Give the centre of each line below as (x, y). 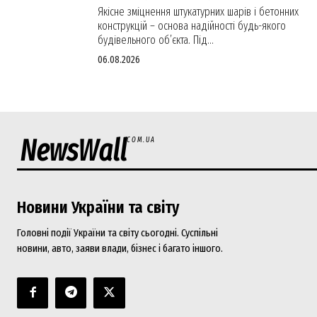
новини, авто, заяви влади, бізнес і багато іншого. (120, 248)
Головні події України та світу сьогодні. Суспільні (117, 232)
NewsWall (73, 150)
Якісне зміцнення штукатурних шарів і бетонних (198, 11)
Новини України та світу (98, 207)
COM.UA (141, 140)
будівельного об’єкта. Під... (156, 40)
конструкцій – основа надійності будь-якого (192, 25)
